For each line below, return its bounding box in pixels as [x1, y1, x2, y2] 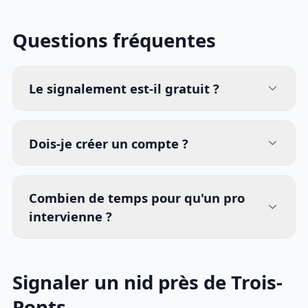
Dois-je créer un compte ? [29, 134, 189, 152]
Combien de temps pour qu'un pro [29, 189, 245, 207]
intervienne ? [29, 208, 113, 225]
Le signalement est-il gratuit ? [29, 79, 220, 97]
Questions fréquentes [12, 27, 217, 54]
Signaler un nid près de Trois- [12, 269, 283, 296]
